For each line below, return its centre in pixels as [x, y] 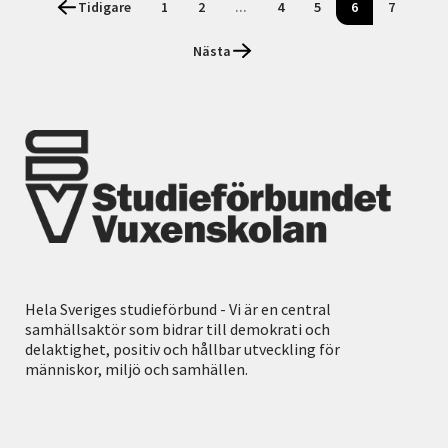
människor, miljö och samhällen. [136, 369]
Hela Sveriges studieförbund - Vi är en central [178, 309]
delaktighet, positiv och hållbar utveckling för [182, 349]
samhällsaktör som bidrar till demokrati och [177, 329]
